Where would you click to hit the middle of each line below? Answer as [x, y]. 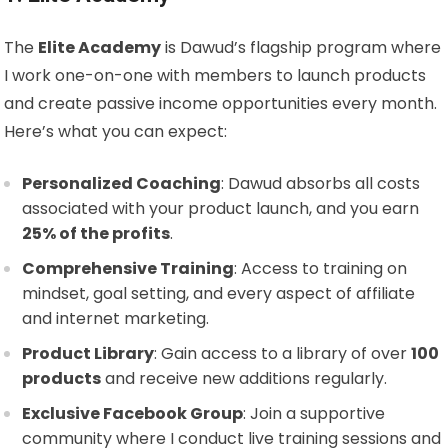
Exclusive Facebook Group [133, 414]
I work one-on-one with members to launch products [215, 76]
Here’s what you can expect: [116, 132]
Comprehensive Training [128, 269]
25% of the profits [96, 234]
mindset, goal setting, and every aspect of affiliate [219, 294]
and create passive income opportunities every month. [221, 104]
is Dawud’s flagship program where [301, 48]
